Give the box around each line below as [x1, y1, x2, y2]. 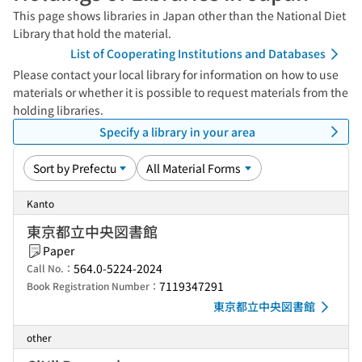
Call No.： [27, 261, 74, 275]
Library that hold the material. [13, 25, 171, 41]
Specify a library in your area [99, 123, 255, 140]
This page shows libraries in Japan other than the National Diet [13, 7, 346, 23]
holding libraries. [13, 102, 103, 118]
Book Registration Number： [27, 279, 159, 293]
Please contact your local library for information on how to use [13, 66, 339, 82]
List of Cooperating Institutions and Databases [70, 45, 326, 61]
